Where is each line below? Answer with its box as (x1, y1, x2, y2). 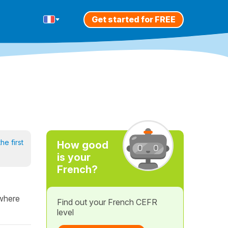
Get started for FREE (92, 14, 176, 24)
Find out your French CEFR (56, 197, 157, 207)
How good (56, 139, 108, 151)
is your (56, 151, 91, 163)
